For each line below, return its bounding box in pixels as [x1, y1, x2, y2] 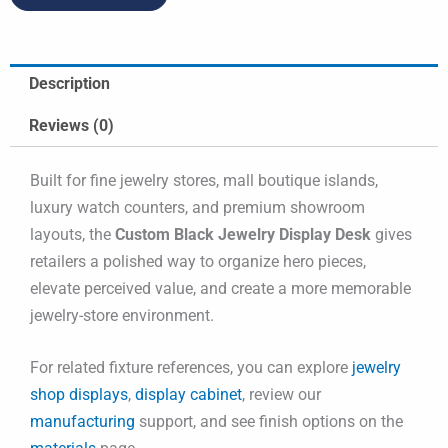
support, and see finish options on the [135, 412, 403, 432]
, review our [242, 385, 321, 405]
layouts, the [30, 224, 115, 244]
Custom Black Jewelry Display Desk [115, 224, 371, 244]
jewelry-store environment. [30, 305, 214, 325]
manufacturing [30, 412, 135, 432]
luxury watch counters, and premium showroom [30, 197, 365, 217]
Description [29, 74, 111, 94]
